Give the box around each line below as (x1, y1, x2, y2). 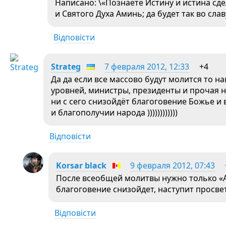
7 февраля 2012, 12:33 (104, 61, 189, 72)
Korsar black (56, 160, 106, 171)
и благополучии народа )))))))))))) (51, 107, 178, 118)
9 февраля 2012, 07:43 (130, 160, 215, 171)
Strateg (51, 61, 81, 72)
